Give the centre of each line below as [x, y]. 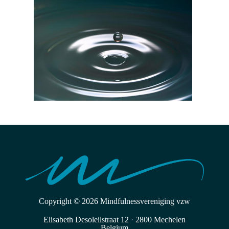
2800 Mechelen [159, 220]
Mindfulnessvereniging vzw [145, 201]
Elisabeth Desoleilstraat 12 [87, 220]
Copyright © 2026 [70, 201]
